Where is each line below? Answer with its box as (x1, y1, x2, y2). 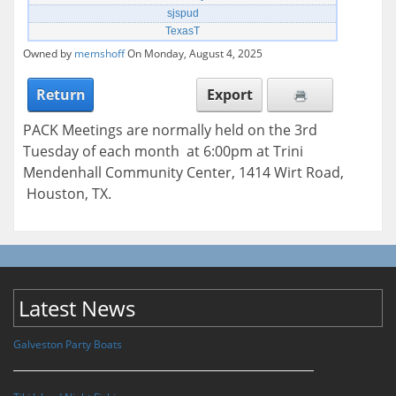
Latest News (19, 293, 135, 323)
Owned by (23, 45, 74, 61)
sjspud (166, 6, 199, 19)
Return (35, 84, 86, 104)
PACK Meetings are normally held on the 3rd (23, 119, 317, 140)
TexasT (165, 24, 200, 37)
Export (206, 84, 253, 104)
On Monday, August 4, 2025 (125, 45, 263, 61)
